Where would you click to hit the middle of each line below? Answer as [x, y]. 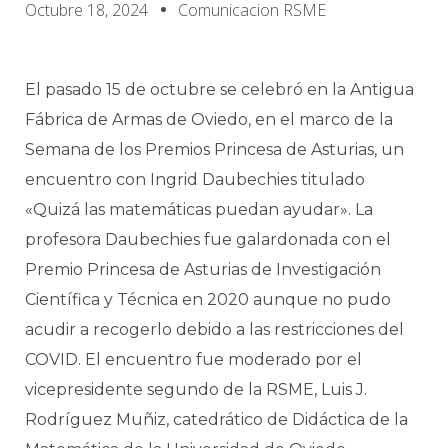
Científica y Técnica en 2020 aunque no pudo [208, 299]
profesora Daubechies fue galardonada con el [208, 239]
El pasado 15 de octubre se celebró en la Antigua [219, 89]
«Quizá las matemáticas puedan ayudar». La [199, 209]
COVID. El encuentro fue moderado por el [193, 359]
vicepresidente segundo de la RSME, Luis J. [196, 389]
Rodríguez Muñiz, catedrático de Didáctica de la [216, 419]
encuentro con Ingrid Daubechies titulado [195, 179]
